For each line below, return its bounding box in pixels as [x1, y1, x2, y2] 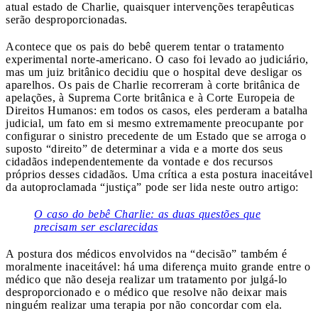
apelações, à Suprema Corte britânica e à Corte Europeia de [6, 91, 295, 104]
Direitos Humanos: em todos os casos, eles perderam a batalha [6, 104, 308, 116]
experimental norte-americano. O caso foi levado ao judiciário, [6, 53, 309, 65]
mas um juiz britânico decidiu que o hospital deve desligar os [6, 65, 302, 78]
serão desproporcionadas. [6, 13, 128, 26]
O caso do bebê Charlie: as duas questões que [34, 207, 261, 220]
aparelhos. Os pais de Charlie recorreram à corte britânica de [6, 78, 300, 91]
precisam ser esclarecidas [34, 220, 158, 233]
